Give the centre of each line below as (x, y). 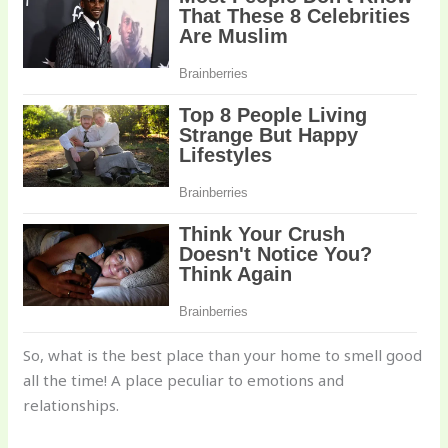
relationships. (71, 405)
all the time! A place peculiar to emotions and (184, 380)
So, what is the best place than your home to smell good (223, 355)
